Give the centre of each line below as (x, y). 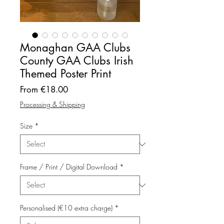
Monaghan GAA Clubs (75, 48)
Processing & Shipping (52, 104)
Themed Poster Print (65, 74)
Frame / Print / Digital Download (69, 167)
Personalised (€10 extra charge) (66, 208)
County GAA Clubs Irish (77, 61)
